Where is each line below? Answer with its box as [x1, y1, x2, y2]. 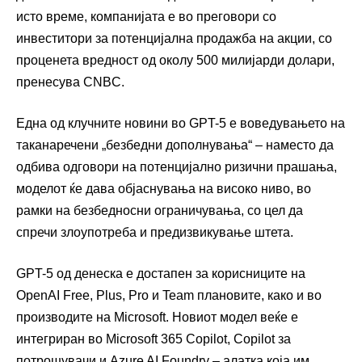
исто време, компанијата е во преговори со [16, 9, 276, 23]
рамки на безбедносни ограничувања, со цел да [16, 203, 303, 217]
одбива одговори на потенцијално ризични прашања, [16, 159, 337, 174]
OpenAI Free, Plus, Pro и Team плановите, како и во [16, 288, 322, 302]
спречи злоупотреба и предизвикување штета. [16, 225, 293, 239]
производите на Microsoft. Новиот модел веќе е [16, 309, 298, 324]
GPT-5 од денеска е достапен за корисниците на [16, 266, 305, 280]
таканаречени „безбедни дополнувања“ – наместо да [16, 137, 334, 152]
